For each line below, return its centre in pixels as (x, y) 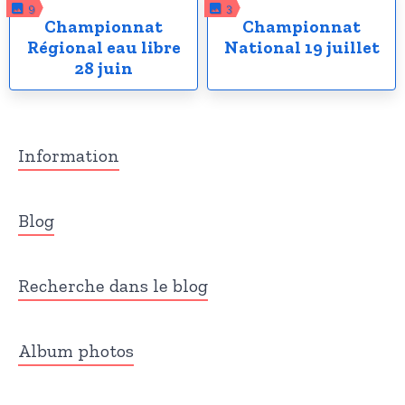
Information (69, 155)
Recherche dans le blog (113, 286)
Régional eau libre (104, 47)
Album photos (76, 351)
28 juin (104, 68)
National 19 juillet (301, 47)
